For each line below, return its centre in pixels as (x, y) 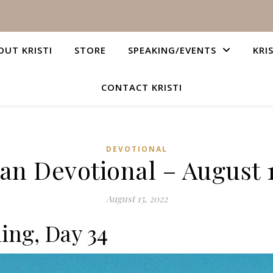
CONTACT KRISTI (141, 87)
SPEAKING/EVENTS (172, 50)
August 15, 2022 (136, 199)
